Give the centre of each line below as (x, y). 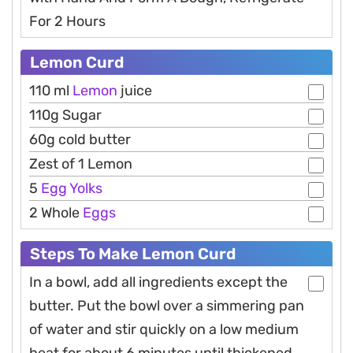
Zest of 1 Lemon (81, 164)
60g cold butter (80, 140)
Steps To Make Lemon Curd (133, 254)
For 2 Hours (67, 22)
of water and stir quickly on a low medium (164, 330)
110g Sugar (65, 115)
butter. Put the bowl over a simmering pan (167, 306)
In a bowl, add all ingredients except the (158, 282)
